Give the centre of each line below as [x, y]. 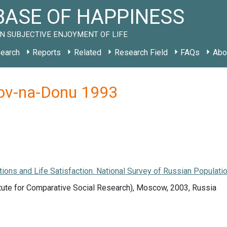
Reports [47, 52]
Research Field [141, 52]
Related [87, 52]
